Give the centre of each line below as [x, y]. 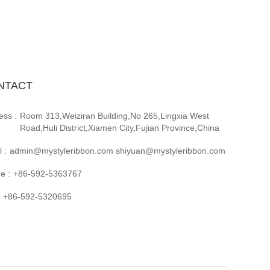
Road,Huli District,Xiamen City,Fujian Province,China [120, 127]
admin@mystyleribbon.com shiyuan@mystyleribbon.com [118, 150]
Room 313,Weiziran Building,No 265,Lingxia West [115, 115]
